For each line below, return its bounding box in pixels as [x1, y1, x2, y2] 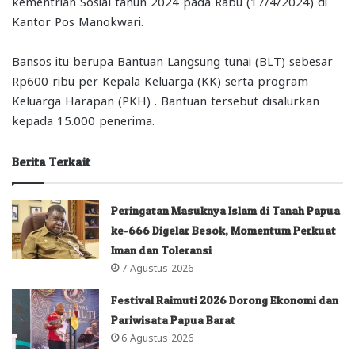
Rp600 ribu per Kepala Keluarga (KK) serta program [12, 72, 308, 87]
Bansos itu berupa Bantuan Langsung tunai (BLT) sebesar [12, 52, 333, 67]
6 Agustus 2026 [121, 330, 194, 342]
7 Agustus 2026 [121, 261, 194, 273]
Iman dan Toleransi [111, 242, 212, 257]
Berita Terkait [12, 154, 90, 170]
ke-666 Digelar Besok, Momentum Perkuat [111, 223, 337, 237]
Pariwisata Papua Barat [111, 312, 236, 326]
